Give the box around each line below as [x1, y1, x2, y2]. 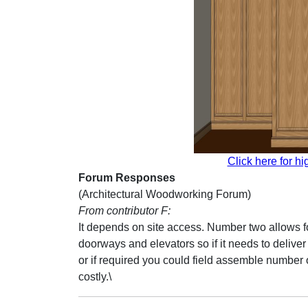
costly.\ [78, 271, 111, 283]
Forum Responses [78, 172, 175, 184]
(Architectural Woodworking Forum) [78, 188, 251, 200]
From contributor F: [78, 205, 170, 217]
